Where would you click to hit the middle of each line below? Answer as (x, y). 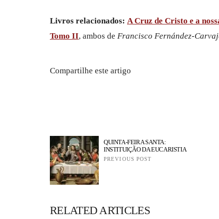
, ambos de (97, 36)
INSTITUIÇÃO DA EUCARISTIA (145, 149)
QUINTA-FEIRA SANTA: (135, 142)
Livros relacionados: (88, 21)
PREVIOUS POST (128, 159)
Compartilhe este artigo (90, 70)
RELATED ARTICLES (100, 210)
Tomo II (64, 36)
